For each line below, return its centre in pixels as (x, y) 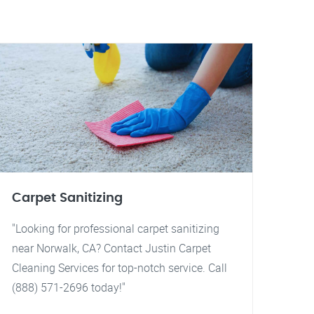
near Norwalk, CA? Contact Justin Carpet (111, 248)
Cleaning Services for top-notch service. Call (120, 268)
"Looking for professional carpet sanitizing (116, 228)
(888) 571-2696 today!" (69, 287)
